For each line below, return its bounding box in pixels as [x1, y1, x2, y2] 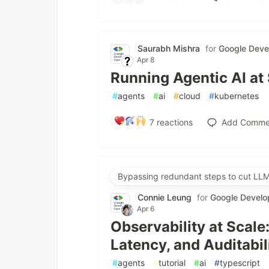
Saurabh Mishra [138, 43, 200, 54]
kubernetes [214, 91, 259, 101]
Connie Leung [138, 192, 192, 203]
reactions [154, 116, 193, 127]
